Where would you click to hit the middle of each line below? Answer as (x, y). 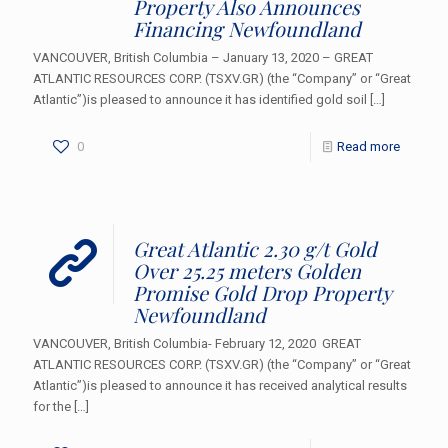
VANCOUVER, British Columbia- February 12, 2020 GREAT (197, 343)
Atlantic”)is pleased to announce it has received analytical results (220, 385)
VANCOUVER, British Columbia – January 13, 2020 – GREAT (203, 57)
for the (52, 406)
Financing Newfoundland (247, 28)
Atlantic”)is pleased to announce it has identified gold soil (200, 99)
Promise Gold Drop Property (262, 292)
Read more (368, 146)
